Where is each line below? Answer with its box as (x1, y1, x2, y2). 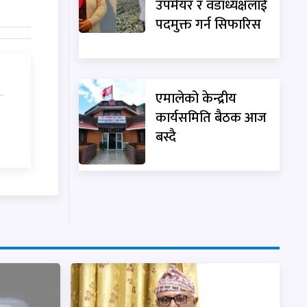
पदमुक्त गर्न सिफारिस (156, 12, 262, 36)
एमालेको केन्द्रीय (156, 86, 237, 110)
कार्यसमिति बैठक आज (156, 106, 267, 130)
